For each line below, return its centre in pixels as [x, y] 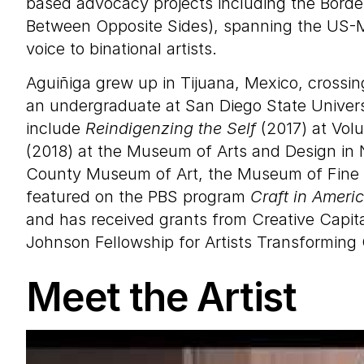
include [56, 128]
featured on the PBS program [138, 197]
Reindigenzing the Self [171, 128]
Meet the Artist [161, 297]
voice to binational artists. [121, 49]
